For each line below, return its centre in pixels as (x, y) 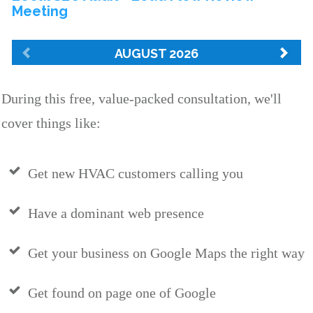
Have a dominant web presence (116, 213)
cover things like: (51, 123)
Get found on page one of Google (122, 293)
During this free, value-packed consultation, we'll (141, 99)
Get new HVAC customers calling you (136, 174)
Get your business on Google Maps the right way (166, 253)
